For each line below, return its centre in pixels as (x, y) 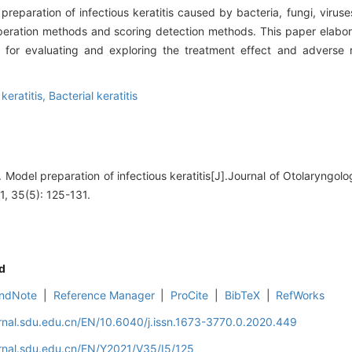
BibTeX (242, 295)
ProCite (190, 295)
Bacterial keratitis (93, 96)
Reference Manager (104, 295)
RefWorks (301, 295)
